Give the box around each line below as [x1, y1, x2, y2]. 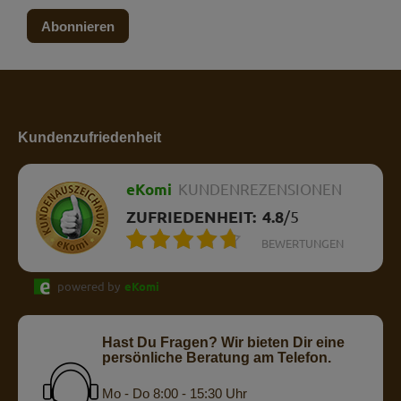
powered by [57, 280, 120, 294]
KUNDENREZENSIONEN [178, 181, 342, 199]
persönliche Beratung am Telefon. [101, 350, 331, 366]
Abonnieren [41, 18, 115, 34]
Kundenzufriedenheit [18, 130, 161, 146]
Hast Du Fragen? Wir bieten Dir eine [101, 335, 345, 351]
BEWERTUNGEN [261, 237, 344, 251]
